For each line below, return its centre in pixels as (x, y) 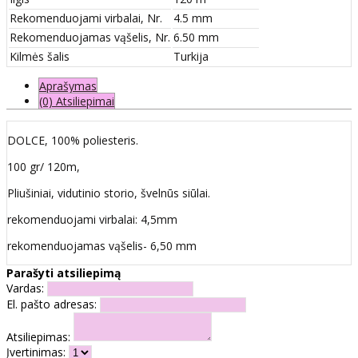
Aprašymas (68, 86)
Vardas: (25, 288)
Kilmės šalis (40, 56)
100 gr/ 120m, (44, 166)
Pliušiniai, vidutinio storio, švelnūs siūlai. (109, 193)
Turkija (191, 56)
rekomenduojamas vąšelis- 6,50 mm (102, 245)
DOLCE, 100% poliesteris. (73, 140)
